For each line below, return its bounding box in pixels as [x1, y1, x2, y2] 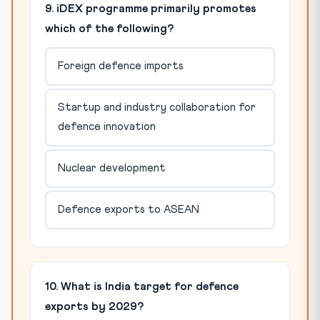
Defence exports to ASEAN [57, 204, 199, 216]
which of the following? [45, 22, 174, 34]
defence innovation [57, 121, 156, 133]
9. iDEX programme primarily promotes [45, 2, 256, 14]
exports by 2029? [45, 300, 144, 312]
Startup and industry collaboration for [57, 102, 256, 114]
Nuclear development [57, 163, 166, 174]
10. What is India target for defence [45, 280, 239, 292]
